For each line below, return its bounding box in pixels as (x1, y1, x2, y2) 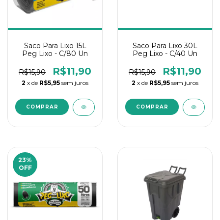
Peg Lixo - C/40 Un (133, 49, 197, 58)
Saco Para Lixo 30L (133, 41, 197, 50)
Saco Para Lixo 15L (24, 41, 86, 50)
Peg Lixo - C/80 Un (22, 49, 88, 58)
